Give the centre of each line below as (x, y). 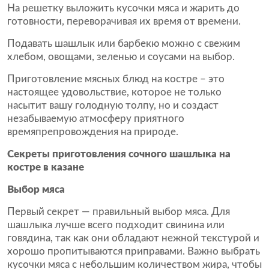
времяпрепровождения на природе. (93, 132)
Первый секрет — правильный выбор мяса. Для (119, 212)
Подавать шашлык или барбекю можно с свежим (124, 44)
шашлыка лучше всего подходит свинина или (116, 225)
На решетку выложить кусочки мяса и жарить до (123, 8)
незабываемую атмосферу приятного (96, 119)
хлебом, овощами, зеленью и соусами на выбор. (121, 57)
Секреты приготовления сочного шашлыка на (119, 154)
